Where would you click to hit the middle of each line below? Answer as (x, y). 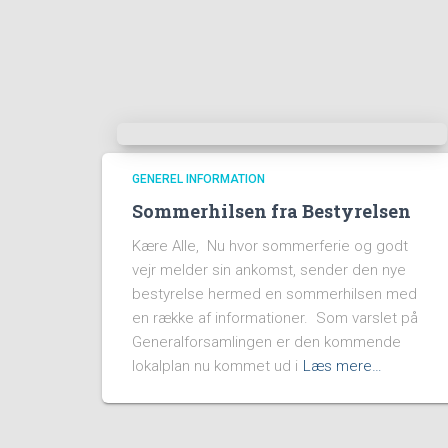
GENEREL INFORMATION (198, 179)
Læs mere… (342, 366)
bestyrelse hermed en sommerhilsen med (274, 294)
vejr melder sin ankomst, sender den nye (269, 270)
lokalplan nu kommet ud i (215, 366)
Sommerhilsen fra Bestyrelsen (271, 211)
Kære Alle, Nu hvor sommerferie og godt (270, 246)
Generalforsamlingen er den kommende (266, 342)
